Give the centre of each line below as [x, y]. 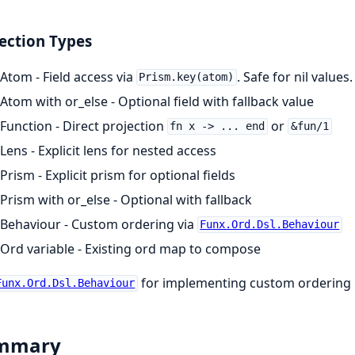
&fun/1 [309, 126]
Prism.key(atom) [187, 77]
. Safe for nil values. [295, 76]
